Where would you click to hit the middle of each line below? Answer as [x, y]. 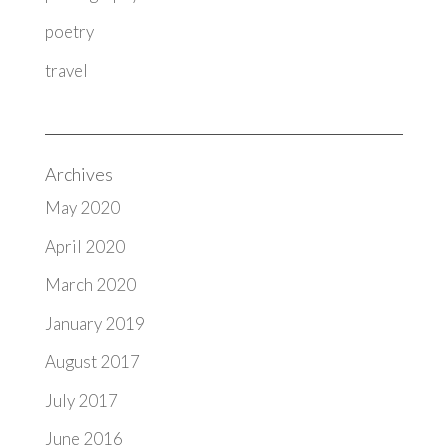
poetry [69, 31]
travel [66, 70]
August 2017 [92, 361]
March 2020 [90, 284]
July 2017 [81, 400]
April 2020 [84, 246]
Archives [78, 174]
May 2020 [82, 207]
